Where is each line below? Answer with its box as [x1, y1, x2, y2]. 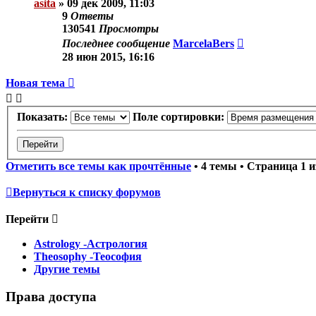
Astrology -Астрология [34, 238, 147, 250]
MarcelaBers [173, 37, 234, 49]
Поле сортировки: [133, 111, 227, 123]
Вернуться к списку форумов [13, 186, 161, 199]
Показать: [17, 111, 71, 123]
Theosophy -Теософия [34, 250, 142, 263]
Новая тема [6, 76, 65, 89]
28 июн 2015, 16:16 [62, 50, 154, 63]
